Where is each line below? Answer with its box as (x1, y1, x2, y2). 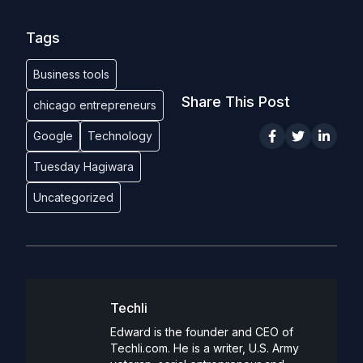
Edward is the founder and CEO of (110, 325, 293, 339)
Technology (88, 129, 152, 143)
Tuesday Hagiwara (33, 160, 134, 173)
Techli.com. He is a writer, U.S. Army (110, 341, 299, 355)
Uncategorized (33, 190, 113, 204)
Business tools (33, 67, 109, 81)
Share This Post (181, 93, 290, 110)
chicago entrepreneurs (33, 98, 156, 112)
